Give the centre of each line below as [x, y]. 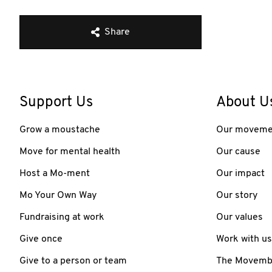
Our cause [238, 151]
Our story [237, 195]
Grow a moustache [60, 130]
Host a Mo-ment [55, 173]
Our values [240, 217]
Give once [41, 239]
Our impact [240, 173]
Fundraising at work [62, 217]
